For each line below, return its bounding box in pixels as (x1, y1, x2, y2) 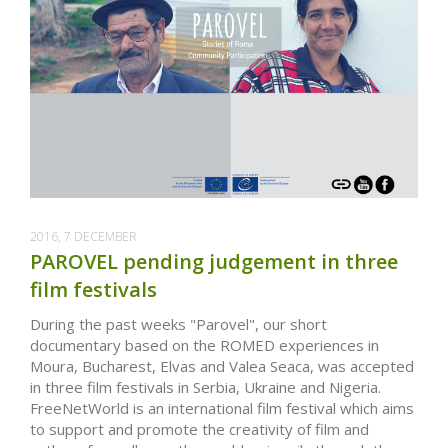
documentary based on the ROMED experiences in (30, 335, 379, 356)
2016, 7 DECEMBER (30, 228, 137, 246)
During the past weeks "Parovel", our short (30, 314, 327, 335)
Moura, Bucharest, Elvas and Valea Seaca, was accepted (30, 356, 414, 377)
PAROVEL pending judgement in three (30, 248, 398, 276)
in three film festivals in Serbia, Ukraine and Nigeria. (30, 377, 381, 398)
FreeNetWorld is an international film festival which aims (30, 398, 414, 419)
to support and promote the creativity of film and (30, 419, 369, 440)
